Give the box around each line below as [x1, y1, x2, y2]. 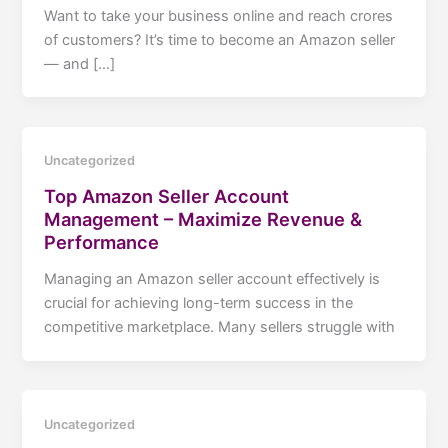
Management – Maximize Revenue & [44, 208, 363, 231]
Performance [44, 231, 160, 254]
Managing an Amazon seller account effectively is [44, 269, 381, 288]
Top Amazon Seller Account [44, 185, 290, 208]
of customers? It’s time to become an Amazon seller [44, 30, 396, 49]
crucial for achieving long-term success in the [44, 293, 354, 312]
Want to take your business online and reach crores [44, 6, 394, 25]
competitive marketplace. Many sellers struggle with [44, 317, 396, 336]
